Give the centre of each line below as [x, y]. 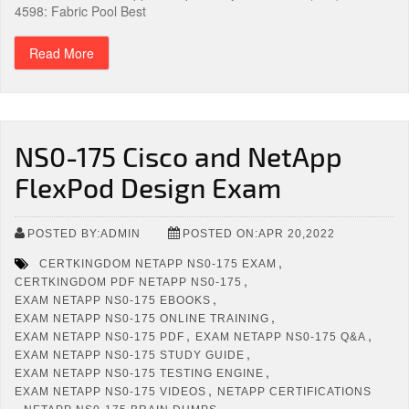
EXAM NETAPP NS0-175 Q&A [281, 336]
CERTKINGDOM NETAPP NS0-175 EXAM [158, 263]
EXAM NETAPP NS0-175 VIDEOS [110, 391]
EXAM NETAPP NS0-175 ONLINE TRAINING [142, 318]
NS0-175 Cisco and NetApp [178, 156]
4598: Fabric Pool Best [80, 11]
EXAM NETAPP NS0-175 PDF [100, 336]
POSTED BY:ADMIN [84, 233]
